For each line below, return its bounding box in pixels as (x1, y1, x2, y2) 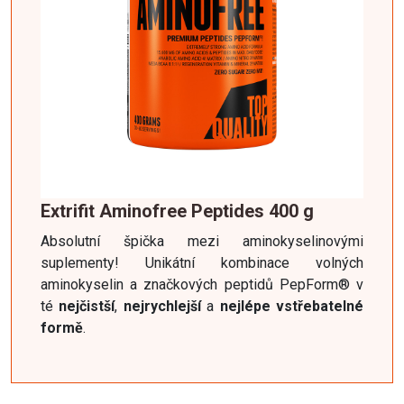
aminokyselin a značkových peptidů (41, 275, 273, 293)
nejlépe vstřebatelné (214, 297, 364, 315)
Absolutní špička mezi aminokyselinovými (41, 232, 363, 250)
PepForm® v (279, 275, 364, 293)
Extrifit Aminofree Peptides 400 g (41, 199, 314, 222)
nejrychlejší (117, 297, 207, 315)
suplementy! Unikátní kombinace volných (41, 253, 363, 271)
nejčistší (59, 297, 115, 315)
